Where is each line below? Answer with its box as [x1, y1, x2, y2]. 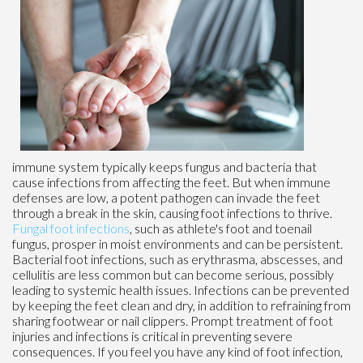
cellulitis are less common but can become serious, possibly [12, 266, 334, 282]
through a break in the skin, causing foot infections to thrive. [12, 204, 332, 220]
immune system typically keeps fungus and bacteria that [12, 158, 317, 174]
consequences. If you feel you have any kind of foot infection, [12, 343, 343, 359]
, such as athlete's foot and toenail [130, 220, 312, 236]
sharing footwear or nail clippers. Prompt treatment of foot [12, 312, 333, 328]
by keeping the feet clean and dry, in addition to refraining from [12, 297, 351, 313]
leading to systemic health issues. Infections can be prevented [12, 281, 349, 297]
